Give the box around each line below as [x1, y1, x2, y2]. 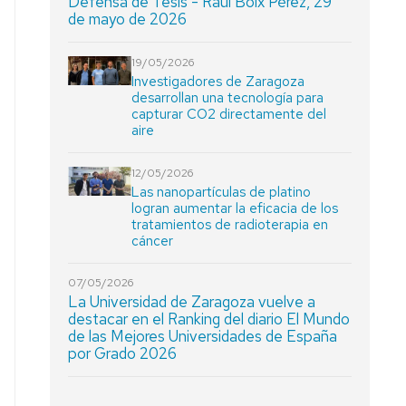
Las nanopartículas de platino [131, 183, 312, 201]
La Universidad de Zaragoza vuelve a [68, 292, 316, 312]
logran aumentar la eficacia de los [131, 199, 339, 217]
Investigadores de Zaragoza [131, 72, 305, 91]
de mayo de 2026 [68, 9, 188, 29]
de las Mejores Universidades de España [68, 326, 338, 346]
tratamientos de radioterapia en [131, 216, 329, 234]
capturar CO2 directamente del [131, 105, 327, 123]
